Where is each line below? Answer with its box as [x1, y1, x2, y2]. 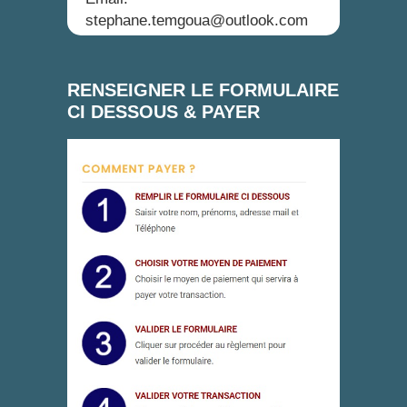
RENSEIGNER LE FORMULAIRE [67, 80, 339, 100]
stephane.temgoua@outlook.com [85, 12, 308, 29]
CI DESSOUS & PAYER [67, 102, 260, 122]
